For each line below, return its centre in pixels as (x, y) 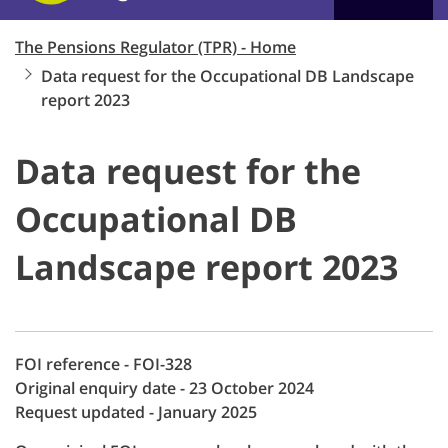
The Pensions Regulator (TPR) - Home (155, 47)
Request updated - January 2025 (136, 412)
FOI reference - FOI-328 (103, 364)
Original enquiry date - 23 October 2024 (164, 388)
